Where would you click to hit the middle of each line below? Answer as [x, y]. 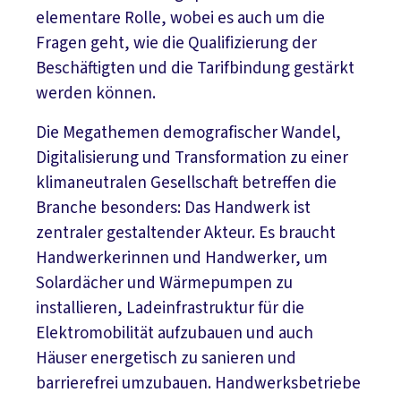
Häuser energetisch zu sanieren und [166, 359]
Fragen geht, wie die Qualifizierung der [176, 44]
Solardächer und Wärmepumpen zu [164, 284]
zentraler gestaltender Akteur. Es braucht [186, 234]
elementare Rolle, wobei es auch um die [180, 19]
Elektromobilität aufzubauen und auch [175, 334]
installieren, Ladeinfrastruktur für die [170, 309]
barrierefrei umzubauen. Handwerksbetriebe [198, 384]
